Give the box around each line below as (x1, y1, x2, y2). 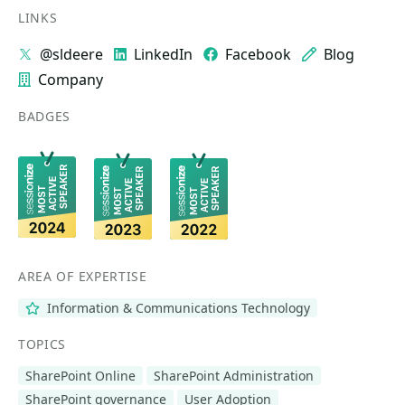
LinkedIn (134, 44, 193, 64)
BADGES (18, 108, 71, 125)
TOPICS (18, 335, 67, 353)
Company (38, 70, 103, 89)
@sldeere (40, 44, 103, 64)
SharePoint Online (25, 367, 136, 384)
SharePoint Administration (154, 367, 314, 384)
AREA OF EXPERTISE (18, 268, 147, 285)
